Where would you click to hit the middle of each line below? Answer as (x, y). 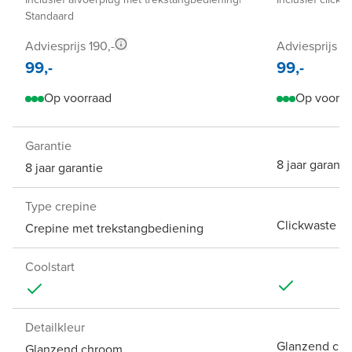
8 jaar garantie (64, 167)
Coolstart (50, 266)
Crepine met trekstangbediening (114, 228)
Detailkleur (55, 327)
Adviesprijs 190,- (70, 46)
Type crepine (61, 206)
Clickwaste (306, 225)
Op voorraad (78, 97)
